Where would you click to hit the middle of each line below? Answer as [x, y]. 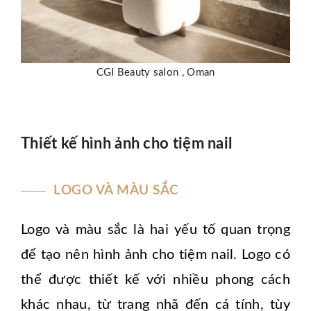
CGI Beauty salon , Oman [155, 73]
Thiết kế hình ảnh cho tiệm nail [127, 144]
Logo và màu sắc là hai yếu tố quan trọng [155, 230]
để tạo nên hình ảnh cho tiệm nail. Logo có [155, 255]
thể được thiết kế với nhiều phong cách [155, 280]
